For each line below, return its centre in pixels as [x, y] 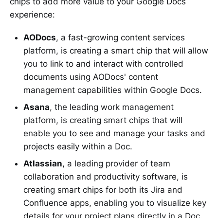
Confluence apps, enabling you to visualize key [115, 203]
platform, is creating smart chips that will [103, 120]
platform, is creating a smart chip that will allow [116, 50]
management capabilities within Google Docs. [113, 90]
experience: [32, 14]
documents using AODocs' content [91, 77]
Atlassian [43, 163]
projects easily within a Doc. [78, 146]
